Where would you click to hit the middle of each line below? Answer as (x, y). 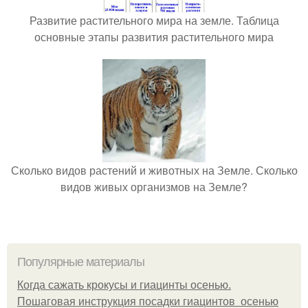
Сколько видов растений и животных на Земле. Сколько (154, 170)
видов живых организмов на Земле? (154, 187)
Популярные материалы (81, 262)
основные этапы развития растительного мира (154, 37)
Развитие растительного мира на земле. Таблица (154, 20)
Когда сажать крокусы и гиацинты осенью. (124, 285)
